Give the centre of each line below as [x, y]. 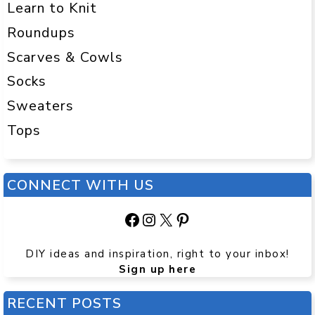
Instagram [179, 219]
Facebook [159, 219]
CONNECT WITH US [81, 186]
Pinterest [210, 219]
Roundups [41, 32]
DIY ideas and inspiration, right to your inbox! [157, 254]
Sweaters [40, 106]
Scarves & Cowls [65, 57]
